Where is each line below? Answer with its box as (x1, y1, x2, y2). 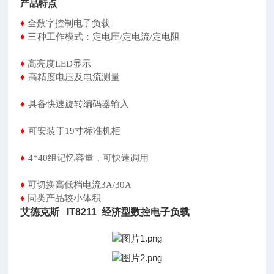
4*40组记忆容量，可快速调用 (28, 153, 254, 163)
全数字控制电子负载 (28, 18, 111, 28)
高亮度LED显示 (28, 59, 92, 68)
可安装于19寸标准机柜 (28, 126, 254, 136)
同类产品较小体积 (28, 193, 106, 203)
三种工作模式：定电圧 (28, 32, 120, 42)
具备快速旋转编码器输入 (28, 99, 254, 109)
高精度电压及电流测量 (28, 72, 254, 82)
